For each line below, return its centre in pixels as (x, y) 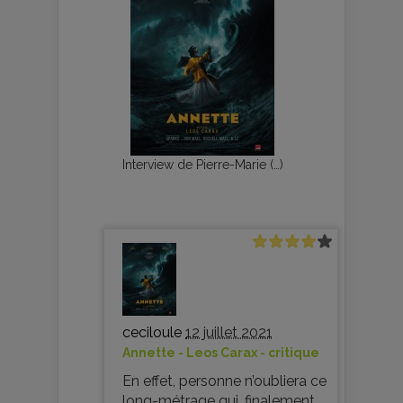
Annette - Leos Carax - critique (221, 352)
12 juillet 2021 (229, 332)
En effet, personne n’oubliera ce (224, 381)
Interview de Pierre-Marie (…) (202, 164)
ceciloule (152, 332)
